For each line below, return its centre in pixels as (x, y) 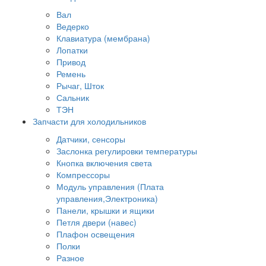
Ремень (71, 73)
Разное (70, 257)
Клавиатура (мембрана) (103, 38)
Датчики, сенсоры (91, 139)
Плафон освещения (96, 234)
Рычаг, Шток (80, 85)
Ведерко (73, 26)
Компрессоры (83, 174)
